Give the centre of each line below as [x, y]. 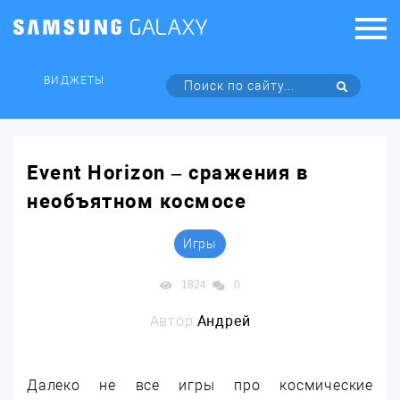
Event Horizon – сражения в [167, 173]
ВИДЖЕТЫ [74, 80]
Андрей [224, 321]
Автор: [173, 321]
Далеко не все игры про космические [200, 385]
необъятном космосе [137, 201]
